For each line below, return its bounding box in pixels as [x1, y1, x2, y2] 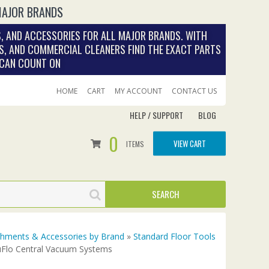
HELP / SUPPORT [130, 109, 183, 121]
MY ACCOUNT [115, 86, 162, 96]
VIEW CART [173, 137, 206, 149]
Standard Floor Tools [133, 231, 216, 242]
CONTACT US [172, 86, 217, 96]
